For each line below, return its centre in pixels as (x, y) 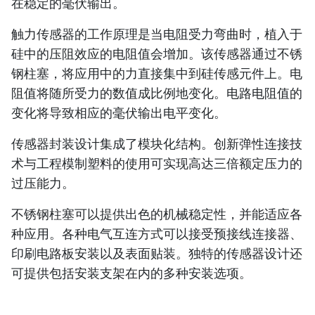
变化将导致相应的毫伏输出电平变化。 (119, 112)
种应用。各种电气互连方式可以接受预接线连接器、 (157, 233)
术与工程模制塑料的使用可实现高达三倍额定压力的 (157, 163)
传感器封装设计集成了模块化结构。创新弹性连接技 (157, 143)
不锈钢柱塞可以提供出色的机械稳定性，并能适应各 (157, 213)
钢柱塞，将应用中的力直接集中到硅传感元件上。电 (157, 73)
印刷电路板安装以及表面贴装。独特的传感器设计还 (157, 253)
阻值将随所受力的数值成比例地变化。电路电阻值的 (157, 92)
